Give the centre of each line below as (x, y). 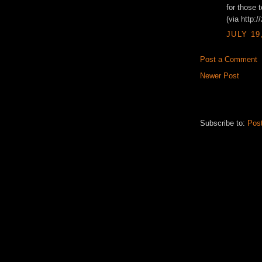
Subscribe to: (224, 123)
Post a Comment (229, 59)
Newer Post (220, 75)
